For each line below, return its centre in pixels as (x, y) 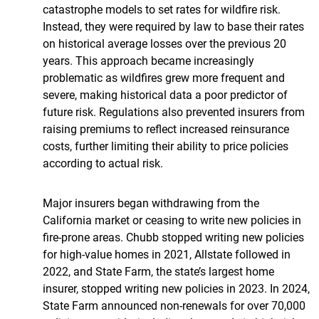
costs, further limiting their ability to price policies (166, 146)
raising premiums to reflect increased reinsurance (166, 129)
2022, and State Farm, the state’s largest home (158, 271)
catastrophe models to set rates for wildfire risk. (162, 9)
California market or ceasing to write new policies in (172, 220)
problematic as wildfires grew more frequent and (164, 77)
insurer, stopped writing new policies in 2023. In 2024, (176, 288)
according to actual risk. (103, 163)
